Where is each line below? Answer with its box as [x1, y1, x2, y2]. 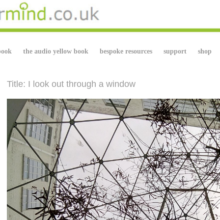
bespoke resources [100, 47, 152, 55]
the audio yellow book [23, 47, 88, 55]
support [164, 47, 187, 55]
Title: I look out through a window [6, 79, 136, 89]
